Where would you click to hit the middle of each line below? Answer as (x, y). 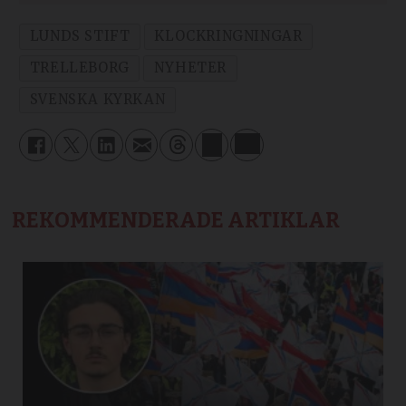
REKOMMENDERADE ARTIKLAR (176, 220)
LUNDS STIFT (80, 36)
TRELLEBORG (79, 68)
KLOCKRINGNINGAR (228, 36)
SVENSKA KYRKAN (97, 100)
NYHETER (190, 68)
